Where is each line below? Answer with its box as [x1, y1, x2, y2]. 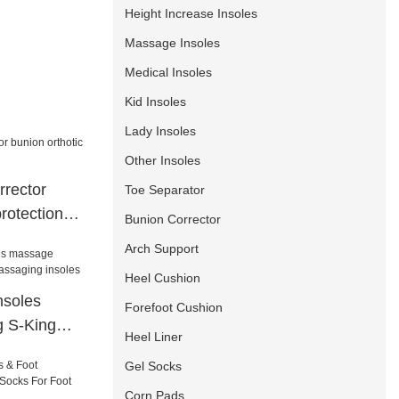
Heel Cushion [125, 270, 201, 285]
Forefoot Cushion [125, 299, 224, 314]
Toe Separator [125, 182, 206, 197]
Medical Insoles [125, 64, 213, 79]
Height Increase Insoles [125, 5, 258, 20]
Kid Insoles [125, 94, 187, 109]
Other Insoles [125, 152, 201, 167]
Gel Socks [125, 358, 183, 373]
